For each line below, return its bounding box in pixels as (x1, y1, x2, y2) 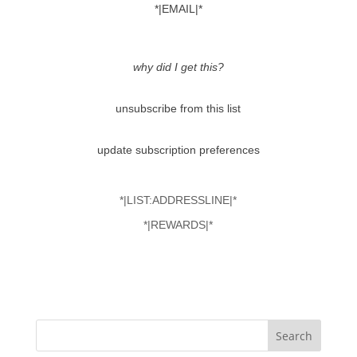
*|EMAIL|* (154, 2, 202, 16)
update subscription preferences (96, 143, 260, 157)
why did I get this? (132, 61, 224, 74)
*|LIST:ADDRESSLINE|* (120, 194, 237, 207)
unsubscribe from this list (116, 102, 241, 116)
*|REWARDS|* (143, 218, 214, 232)
